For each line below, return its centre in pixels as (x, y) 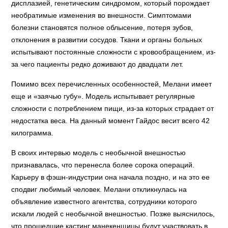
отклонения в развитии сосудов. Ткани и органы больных (107, 40)
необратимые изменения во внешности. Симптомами (102, 15)
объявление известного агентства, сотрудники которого (104, 202)
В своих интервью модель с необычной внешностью (99, 153)
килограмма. (33, 133)
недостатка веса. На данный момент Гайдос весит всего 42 (111, 121)
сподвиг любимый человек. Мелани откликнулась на (99, 189)
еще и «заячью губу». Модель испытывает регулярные (103, 96)
